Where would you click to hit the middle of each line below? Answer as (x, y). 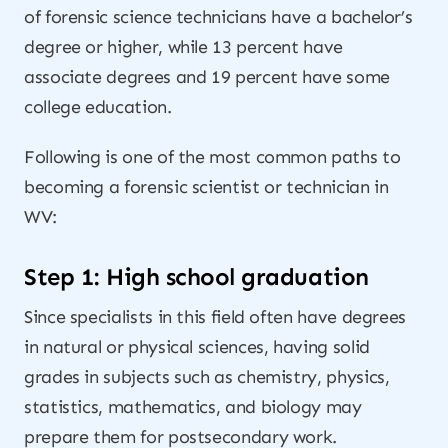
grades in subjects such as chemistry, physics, (207, 377)
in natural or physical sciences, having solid (197, 347)
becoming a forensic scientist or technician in (206, 187)
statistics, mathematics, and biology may (193, 407)
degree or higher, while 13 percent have (183, 47)
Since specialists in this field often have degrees (215, 317)
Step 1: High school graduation (196, 276)
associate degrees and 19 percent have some (207, 77)
